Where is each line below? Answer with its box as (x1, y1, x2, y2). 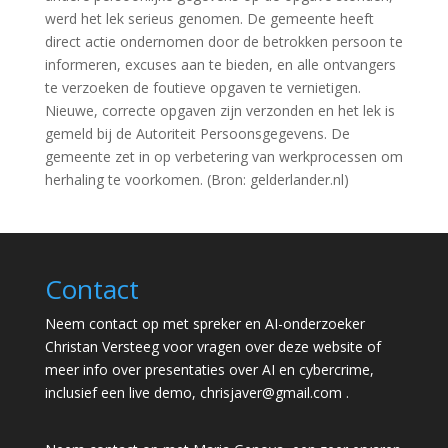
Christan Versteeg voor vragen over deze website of (44, 337, 381, 356)
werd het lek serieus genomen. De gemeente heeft (44, 9, 374, 28)
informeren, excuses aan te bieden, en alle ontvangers (44, 55, 396, 74)
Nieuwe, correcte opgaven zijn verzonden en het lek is (44, 101, 395, 120)
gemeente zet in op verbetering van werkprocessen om (44, 147, 403, 166)
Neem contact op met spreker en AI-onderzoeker (44, 314, 365, 333)
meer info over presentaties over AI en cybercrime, (44, 360, 374, 379)
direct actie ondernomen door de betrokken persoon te (44, 32, 403, 51)
